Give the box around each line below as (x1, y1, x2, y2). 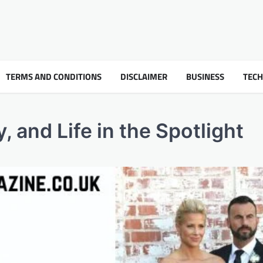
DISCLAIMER (120, 69, 167, 83)
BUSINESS (186, 69, 224, 83)
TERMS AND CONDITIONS (6, 69, 102, 83)
